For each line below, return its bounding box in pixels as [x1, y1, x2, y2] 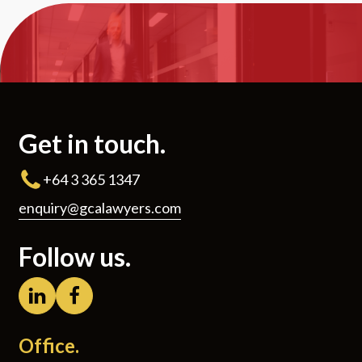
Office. [19, 334, 80, 358]
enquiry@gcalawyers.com [19, 199, 182, 217]
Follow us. [19, 241, 132, 273]
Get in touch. [19, 128, 166, 160]
